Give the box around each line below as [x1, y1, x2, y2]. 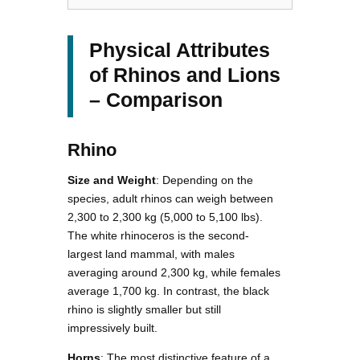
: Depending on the [156, 174, 253, 187]
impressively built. [67, 321, 157, 335]
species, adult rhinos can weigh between [67, 192, 273, 206]
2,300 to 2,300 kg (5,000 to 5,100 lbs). [67, 211, 263, 224]
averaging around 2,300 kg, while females [67, 266, 280, 280]
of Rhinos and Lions [89, 63, 280, 87]
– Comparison [89, 88, 223, 112]
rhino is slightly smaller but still [67, 303, 221, 317]
